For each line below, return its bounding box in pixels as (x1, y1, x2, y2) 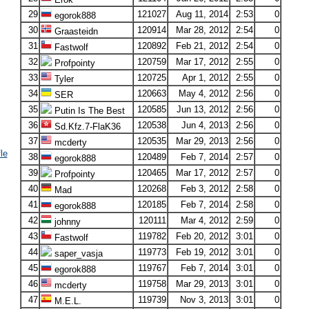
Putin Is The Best (51, 106, 125, 116)
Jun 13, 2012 (176, 104, 228, 114)
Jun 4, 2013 (181, 120, 228, 130)
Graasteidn (51, 26, 98, 37)
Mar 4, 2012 (180, 215, 228, 226)
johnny (51, 217, 81, 227)
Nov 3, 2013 (179, 295, 228, 305)
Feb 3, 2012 (180, 183, 228, 194)
